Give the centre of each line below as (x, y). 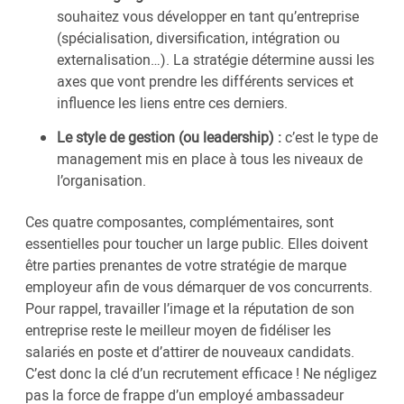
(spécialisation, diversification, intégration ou (198, 38)
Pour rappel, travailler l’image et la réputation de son (190, 309)
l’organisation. (101, 181)
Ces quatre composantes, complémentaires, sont (179, 222)
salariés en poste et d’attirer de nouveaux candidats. (190, 352)
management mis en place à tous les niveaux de (210, 159)
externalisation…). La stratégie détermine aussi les (216, 60)
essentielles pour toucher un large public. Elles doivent (197, 244)
